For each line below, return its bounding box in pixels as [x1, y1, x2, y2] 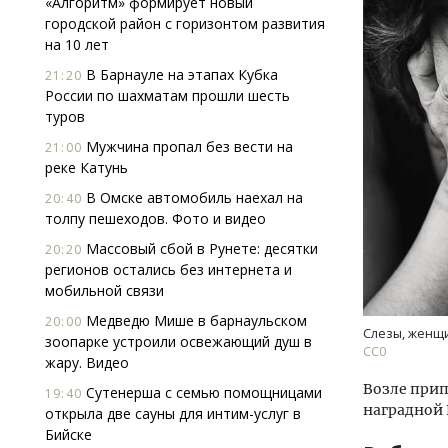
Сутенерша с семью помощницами [82, 383, 322, 402]
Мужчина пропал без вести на [82, 137, 293, 156]
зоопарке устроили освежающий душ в [45, 332, 312, 351]
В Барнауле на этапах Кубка [82, 65, 278, 84]
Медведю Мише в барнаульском [82, 311, 307, 330]
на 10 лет [45, 35, 109, 54]
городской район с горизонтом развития [45, 14, 325, 33]
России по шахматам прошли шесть [45, 86, 290, 105]
